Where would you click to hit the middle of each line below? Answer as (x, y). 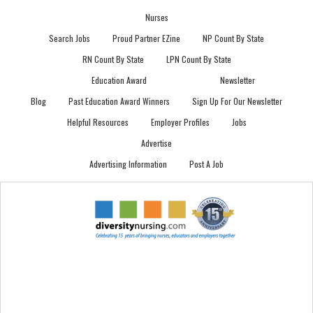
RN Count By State (113, 59)
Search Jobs (70, 38)
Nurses (156, 17)
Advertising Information (128, 164)
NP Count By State (233, 38)
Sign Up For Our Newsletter (237, 101)
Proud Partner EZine (146, 38)
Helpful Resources (97, 122)
